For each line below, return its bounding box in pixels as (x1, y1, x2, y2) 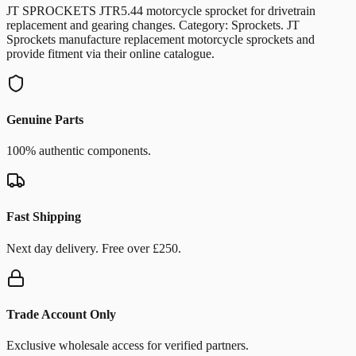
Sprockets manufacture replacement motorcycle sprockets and (6, 32, 315, 46)
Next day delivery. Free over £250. (6, 241, 181, 255)
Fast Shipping (6, 210, 81, 224)
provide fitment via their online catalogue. (6, 46, 215, 60)
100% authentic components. (6, 144, 151, 158)
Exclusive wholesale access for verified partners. (6, 339, 249, 353)
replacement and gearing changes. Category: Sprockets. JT (6, 17, 300, 32)
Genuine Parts (6, 112, 83, 126)
